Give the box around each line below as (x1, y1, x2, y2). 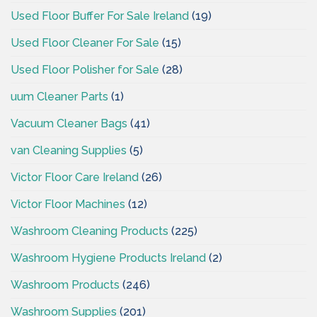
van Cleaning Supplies (11, 143, 127, 157)
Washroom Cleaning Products (11, 224, 168, 238)
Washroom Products (11, 277, 120, 292)
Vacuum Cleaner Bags (11, 116, 127, 130)
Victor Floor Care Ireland (11, 170, 139, 184)
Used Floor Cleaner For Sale (11, 35, 159, 50)
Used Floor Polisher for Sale (11, 62, 159, 76)
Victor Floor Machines (11, 197, 125, 211)
